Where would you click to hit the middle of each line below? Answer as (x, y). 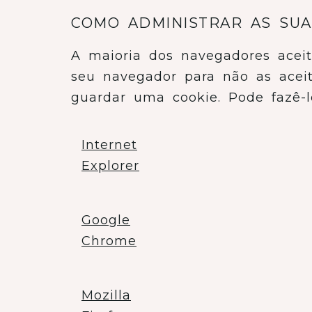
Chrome (109, 241)
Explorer (110, 166)
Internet (109, 145)
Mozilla (106, 295)
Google (106, 220)
